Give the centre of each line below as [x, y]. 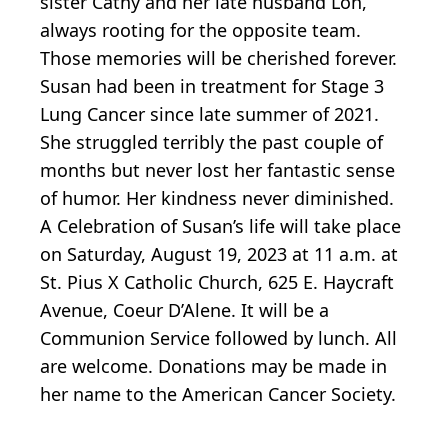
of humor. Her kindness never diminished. [217, 197]
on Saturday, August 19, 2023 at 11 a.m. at [219, 253]
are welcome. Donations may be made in [213, 365]
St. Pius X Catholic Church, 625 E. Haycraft [217, 281]
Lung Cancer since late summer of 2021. [209, 113]
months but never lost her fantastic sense [217, 169]
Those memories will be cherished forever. [218, 57]
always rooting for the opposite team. [200, 29]
